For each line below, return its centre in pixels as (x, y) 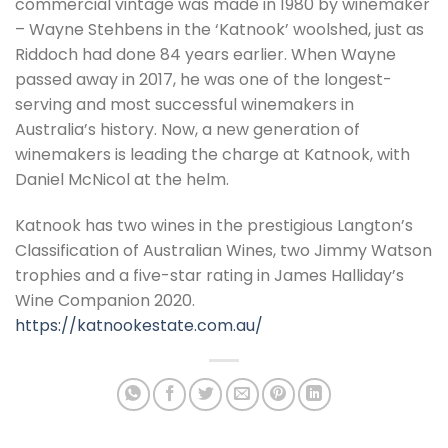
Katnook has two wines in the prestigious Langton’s (214, 225)
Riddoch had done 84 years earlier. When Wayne (205, 55)
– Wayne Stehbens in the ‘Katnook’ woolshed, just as (219, 30)
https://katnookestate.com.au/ (139, 325)
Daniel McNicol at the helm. (122, 180)
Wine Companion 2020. (105, 300)
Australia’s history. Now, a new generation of (187, 130)
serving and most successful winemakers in (184, 105)
